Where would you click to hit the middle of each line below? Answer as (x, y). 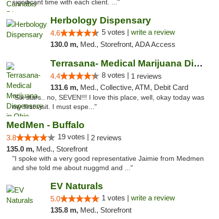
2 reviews (106, 138)
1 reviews (146, 76)
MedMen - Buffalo (45, 125)
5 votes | (116, 32)
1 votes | (116, 198)
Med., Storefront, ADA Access (128, 44)
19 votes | (74, 137)
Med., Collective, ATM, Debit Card (134, 87)
